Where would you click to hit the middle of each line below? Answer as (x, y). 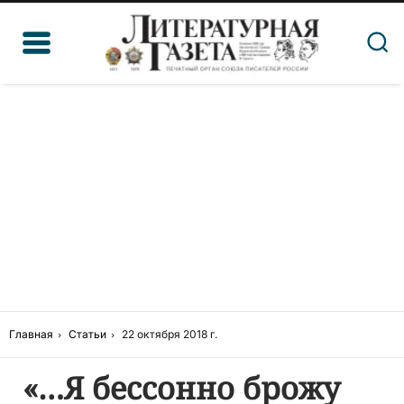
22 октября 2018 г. (170, 334)
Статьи (87, 334)
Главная (31, 334)
